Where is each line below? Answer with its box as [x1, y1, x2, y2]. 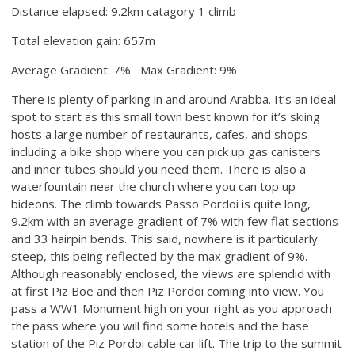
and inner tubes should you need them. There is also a [11, 161, 307, 177]
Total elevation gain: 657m [11, 32, 156, 49]
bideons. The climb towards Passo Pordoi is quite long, [11, 196, 311, 212]
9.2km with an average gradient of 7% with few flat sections [11, 213, 339, 230]
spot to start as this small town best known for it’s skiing [11, 109, 321, 125]
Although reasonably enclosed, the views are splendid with [11, 265, 331, 282]
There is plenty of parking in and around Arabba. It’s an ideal [11, 91, 337, 108]
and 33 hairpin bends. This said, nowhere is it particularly [11, 231, 319, 247]
